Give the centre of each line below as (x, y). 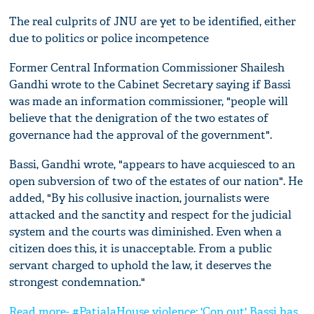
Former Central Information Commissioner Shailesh (147, 67)
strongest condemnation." (77, 282)
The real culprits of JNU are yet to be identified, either (153, 21)
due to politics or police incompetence (109, 38)
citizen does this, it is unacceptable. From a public (141, 248)
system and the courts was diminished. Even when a (146, 231)
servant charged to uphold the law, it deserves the (141, 265)
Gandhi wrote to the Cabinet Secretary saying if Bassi (150, 84)
